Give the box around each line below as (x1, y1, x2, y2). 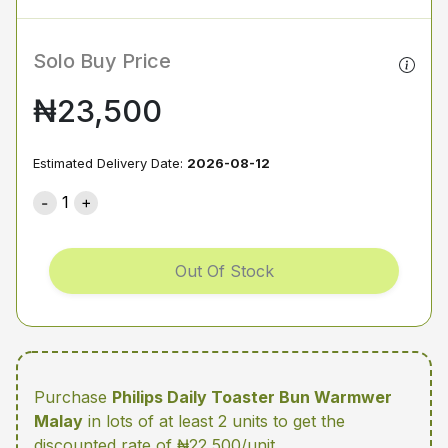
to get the (273, 411, 345, 432)
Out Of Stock (174, 261, 274, 282)
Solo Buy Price (33, 49, 171, 73)
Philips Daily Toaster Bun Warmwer (112, 387, 392, 408)
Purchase (34, 387, 112, 408)
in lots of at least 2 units (83, 411, 273, 432)
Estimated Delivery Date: (33, 155, 187, 171)
